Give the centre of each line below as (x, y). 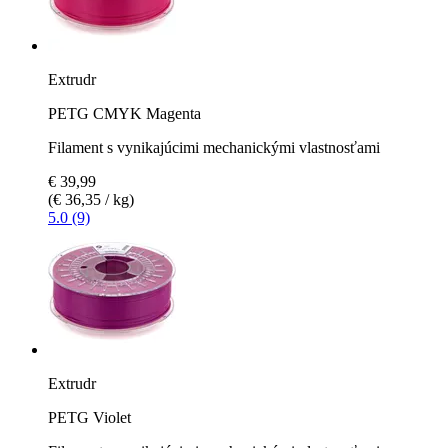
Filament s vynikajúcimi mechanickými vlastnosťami (214, 147)
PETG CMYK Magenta (124, 113)
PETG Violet (89, 417)
